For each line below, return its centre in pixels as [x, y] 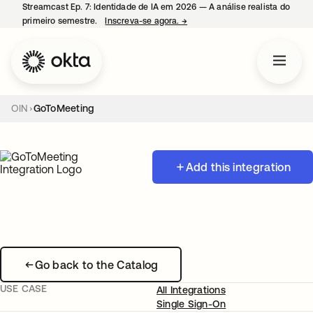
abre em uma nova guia [234, 21]
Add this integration [238, 167]
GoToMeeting [64, 108]
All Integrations [191, 290]
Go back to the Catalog [96, 264]
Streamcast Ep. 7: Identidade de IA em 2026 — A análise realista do [156, 7]
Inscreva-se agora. [143, 21]
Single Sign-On [191, 304]
